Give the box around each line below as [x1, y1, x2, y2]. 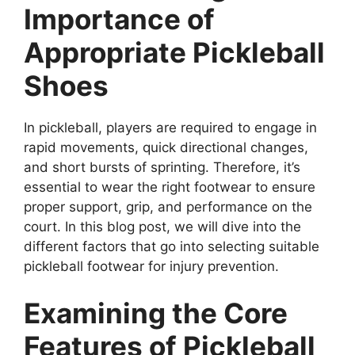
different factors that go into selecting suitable [24, 238, 319, 254]
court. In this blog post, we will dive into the [24, 218, 301, 235]
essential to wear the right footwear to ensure [24, 178, 315, 195]
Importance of [24, 2, 215, 36]
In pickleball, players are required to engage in [24, 119, 317, 136]
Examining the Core [24, 296, 288, 330]
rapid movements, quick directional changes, [24, 139, 308, 155]
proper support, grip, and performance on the [24, 198, 312, 215]
